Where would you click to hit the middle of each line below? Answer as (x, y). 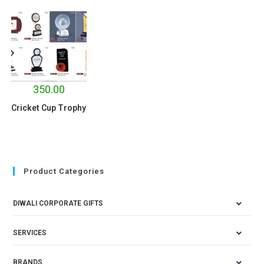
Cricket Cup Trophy (49, 108)
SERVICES (30, 233)
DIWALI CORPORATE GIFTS (58, 204)
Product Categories (64, 171)
